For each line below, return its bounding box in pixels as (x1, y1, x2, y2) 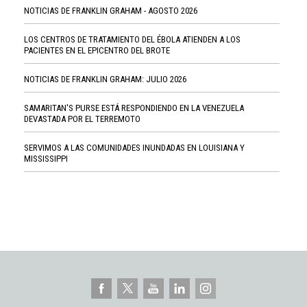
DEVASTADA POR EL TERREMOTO (24, 114, 140, 125)
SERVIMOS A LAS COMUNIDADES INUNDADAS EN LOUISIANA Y (24, 143, 245, 153)
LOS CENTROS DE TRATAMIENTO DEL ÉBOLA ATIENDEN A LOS (24, 34, 241, 45)
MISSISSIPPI (24, 153, 68, 164)
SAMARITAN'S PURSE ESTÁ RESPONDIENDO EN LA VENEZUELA (24, 103, 244, 114)
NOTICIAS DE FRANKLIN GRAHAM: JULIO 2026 (24, 74, 186, 85)
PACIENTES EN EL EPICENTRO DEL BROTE (24, 45, 170, 56)
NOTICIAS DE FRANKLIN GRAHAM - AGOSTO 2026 (24, 5, 197, 16)
